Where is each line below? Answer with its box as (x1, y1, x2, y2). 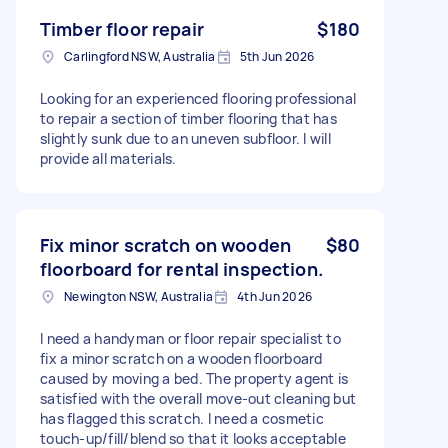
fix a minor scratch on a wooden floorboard (40, 348, 323, 368)
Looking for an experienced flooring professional (40, 88, 356, 108)
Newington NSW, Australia (64, 287, 213, 305)
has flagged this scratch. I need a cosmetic (40, 408, 324, 428)
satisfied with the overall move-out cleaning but (40, 388, 356, 408)
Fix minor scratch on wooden (40, 232, 292, 257)
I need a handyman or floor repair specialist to (40, 328, 341, 348)
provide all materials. (40, 148, 177, 168)
